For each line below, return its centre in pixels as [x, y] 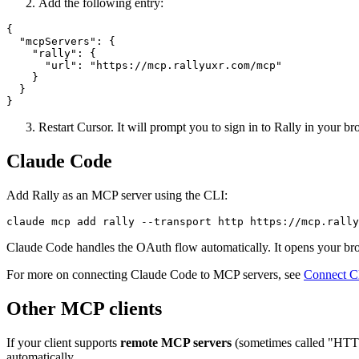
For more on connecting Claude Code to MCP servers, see [155, 274]
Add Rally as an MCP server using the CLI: [117, 195]
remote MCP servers [176, 342]
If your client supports [63, 342]
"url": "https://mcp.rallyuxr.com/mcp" [144, 66]
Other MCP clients [84, 308]
